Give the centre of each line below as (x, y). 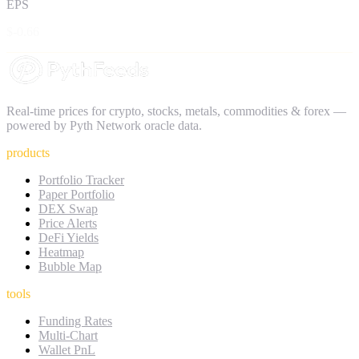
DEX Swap (68, 208)
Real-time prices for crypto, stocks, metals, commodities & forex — (176, 111)
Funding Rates (75, 321)
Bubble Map (70, 266)
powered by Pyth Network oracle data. (104, 125)
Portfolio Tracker (81, 179)
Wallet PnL (67, 349)
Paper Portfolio (77, 194)
